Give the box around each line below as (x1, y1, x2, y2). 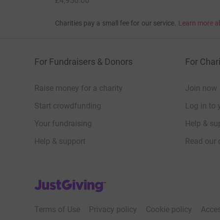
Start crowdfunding (34, 101, 101, 111)
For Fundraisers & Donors (34, 56, 133, 67)
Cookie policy (146, 205, 192, 215)
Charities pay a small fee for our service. (55, 19, 177, 27)
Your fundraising (34, 119, 92, 129)
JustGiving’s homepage (34, 177, 115, 187)
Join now (185, 83, 217, 93)
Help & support (34, 137, 85, 146)
